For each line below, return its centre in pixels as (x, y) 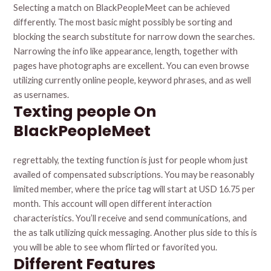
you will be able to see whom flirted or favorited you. (116, 247)
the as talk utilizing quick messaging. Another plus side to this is (135, 233)
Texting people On (85, 112)
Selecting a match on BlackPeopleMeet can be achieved (122, 8)
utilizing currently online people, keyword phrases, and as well (132, 80)
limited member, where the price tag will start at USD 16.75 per (135, 189)
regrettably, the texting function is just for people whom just (131, 160)
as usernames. (41, 95)
